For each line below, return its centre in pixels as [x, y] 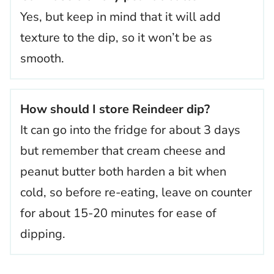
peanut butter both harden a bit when [123, 172]
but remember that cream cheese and [123, 151]
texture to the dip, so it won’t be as [116, 38]
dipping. [43, 234]
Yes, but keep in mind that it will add [120, 17]
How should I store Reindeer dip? [115, 109]
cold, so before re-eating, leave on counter [136, 193]
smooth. [42, 59]
